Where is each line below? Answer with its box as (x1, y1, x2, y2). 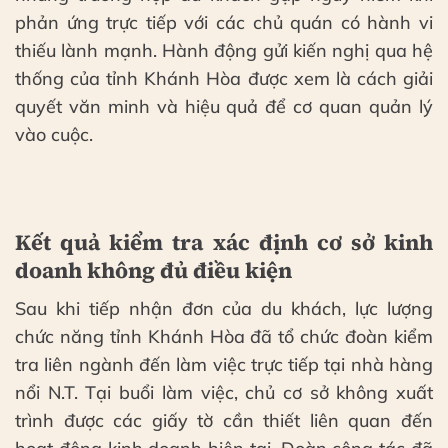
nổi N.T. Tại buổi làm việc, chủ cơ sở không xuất (15, 380, 433, 404)
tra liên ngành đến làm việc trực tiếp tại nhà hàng (15, 352, 433, 376)
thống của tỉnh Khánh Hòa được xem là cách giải (15, 66, 433, 90)
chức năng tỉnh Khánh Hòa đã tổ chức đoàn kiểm (15, 324, 433, 348)
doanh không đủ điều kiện (15, 254, 292, 285)
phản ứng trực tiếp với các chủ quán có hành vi (15, 10, 433, 34)
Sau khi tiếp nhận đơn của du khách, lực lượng (15, 296, 433, 320)
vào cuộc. (15, 122, 93, 146)
